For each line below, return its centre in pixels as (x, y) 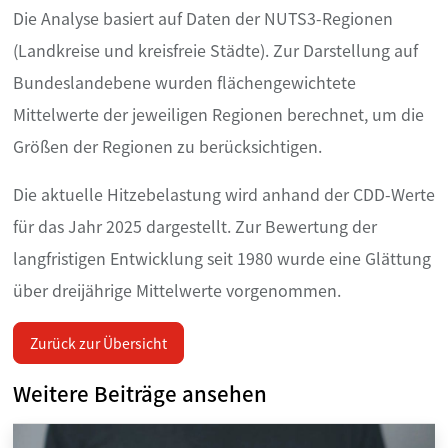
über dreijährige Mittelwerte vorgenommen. (177, 290)
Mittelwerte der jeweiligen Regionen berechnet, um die (218, 114)
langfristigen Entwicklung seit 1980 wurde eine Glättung (222, 258)
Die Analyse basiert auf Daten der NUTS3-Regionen (203, 18)
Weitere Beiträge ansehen (140, 393)
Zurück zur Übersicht (98, 343)
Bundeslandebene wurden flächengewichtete (184, 82)
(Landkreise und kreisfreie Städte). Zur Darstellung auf (215, 50)
